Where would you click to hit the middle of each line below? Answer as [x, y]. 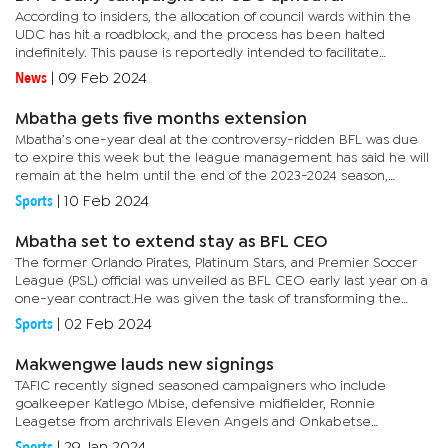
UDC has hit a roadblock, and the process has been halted [200, 35]
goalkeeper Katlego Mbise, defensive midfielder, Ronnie [195, 404]
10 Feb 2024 [106, 201]
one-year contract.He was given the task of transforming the [208, 299]
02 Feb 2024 [108, 324]
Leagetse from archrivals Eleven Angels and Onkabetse [193, 422]
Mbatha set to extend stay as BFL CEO [171, 242]
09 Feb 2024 [102, 78]
